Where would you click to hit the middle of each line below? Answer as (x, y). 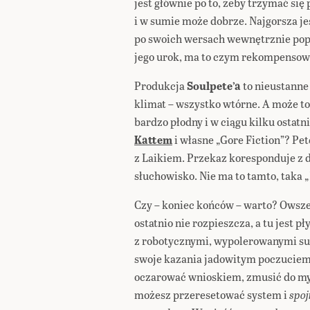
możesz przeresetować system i (212, 294)
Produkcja (159, 85)
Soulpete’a (213, 85)
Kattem (153, 139)
